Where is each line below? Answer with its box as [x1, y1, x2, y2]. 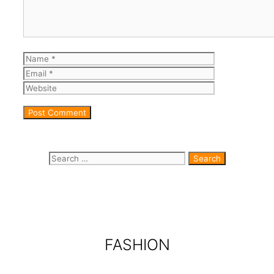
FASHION [104, 235, 170, 254]
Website [215, 67, 251, 80]
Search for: [48, 152, 103, 165]
